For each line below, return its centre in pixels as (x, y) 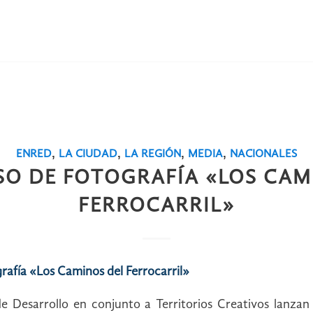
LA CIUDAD (88, 154)
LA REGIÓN (152, 154)
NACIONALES (263, 154)
